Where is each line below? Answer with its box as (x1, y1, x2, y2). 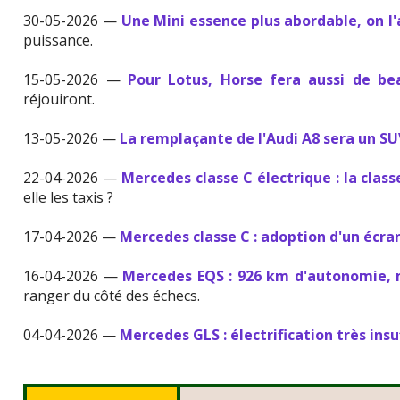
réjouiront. (23, 89, 96, 109)
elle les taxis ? (23, 187, 114, 207)
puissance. (23, 30, 94, 50)
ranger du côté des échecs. (23, 286, 201, 305)
